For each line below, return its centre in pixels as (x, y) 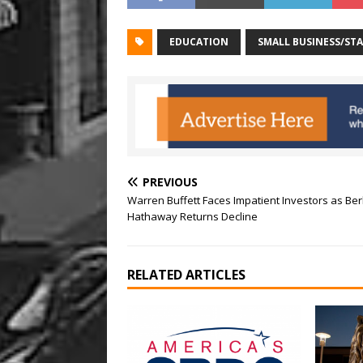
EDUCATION (199, 42)
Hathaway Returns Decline (192, 217)
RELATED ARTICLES (186, 275)
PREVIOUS (170, 182)
